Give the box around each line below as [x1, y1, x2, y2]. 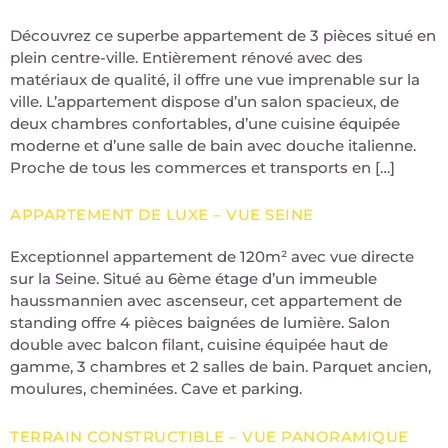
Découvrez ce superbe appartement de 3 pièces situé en [10, 25, 436, 45]
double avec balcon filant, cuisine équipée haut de [10, 335, 388, 355]
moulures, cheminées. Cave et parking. [10, 379, 302, 399]
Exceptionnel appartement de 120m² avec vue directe [10, 247, 414, 267]
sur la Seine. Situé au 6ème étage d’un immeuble [10, 269, 377, 289]
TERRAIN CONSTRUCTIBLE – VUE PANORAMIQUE [10, 426, 409, 446]
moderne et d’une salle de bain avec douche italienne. [10, 135, 416, 155]
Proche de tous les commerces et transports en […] [10, 157, 395, 177]
